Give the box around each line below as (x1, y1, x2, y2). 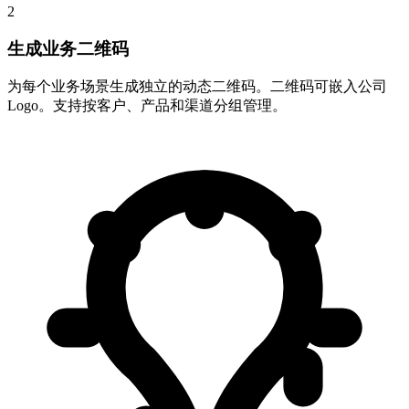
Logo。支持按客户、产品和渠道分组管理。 (7, 98, 287, 114)
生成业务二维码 (7, 38, 129, 58)
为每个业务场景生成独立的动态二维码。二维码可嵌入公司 (7, 79, 387, 95)
